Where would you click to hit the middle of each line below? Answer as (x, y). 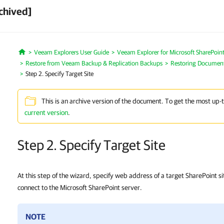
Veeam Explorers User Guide (71, 52)
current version (46, 112)
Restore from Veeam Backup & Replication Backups (94, 63)
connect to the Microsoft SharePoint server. (80, 187)
